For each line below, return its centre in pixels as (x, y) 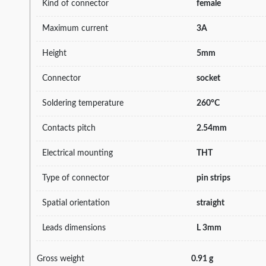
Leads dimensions (74, 228)
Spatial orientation (76, 203)
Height (54, 53)
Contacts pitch (69, 128)
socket (208, 78)
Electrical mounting (77, 153)
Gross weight (61, 259)
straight (210, 203)
